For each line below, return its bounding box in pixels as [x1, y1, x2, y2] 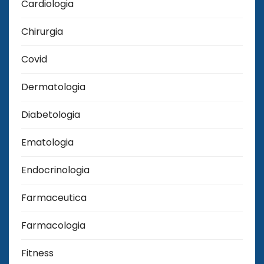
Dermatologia [21, 80, 85, 94]
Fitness [21, 246, 54, 260]
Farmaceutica [21, 190, 87, 204]
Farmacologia [21, 218, 85, 232]
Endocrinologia [21, 163, 90, 177]
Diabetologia [21, 107, 80, 121]
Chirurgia [21, 24, 63, 38]
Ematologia [21, 135, 74, 149]
